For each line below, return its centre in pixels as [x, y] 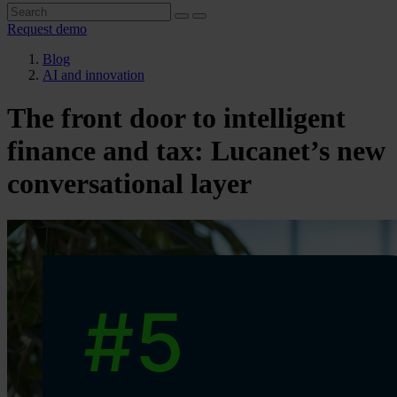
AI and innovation [93, 75]
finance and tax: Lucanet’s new [196, 151]
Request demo [47, 29]
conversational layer [129, 184]
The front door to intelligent [176, 118]
